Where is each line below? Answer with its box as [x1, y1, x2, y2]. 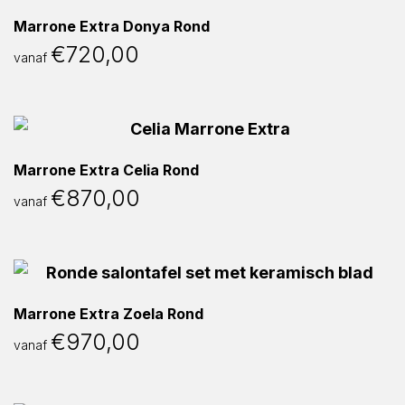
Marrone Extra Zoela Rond [14, 305, 203, 323]
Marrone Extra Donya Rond [14, 17, 210, 35]
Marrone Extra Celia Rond [14, 161, 199, 179]
